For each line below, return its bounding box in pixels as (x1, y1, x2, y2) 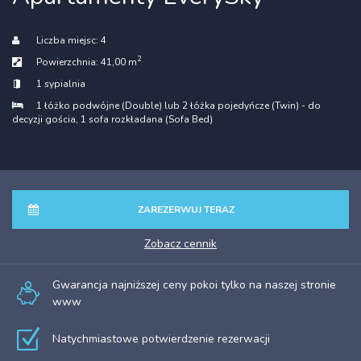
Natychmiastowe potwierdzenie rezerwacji (52, 330, 270, 346)
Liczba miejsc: (36, 33, 101, 47)
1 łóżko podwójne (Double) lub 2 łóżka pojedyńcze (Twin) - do (36, 98, 321, 112)
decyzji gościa (12, 112, 76, 126)
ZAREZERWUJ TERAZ (137, 202, 234, 216)
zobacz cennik (151, 235, 217, 251)
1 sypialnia (36, 77, 85, 90)
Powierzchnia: (36, 55, 101, 68)
